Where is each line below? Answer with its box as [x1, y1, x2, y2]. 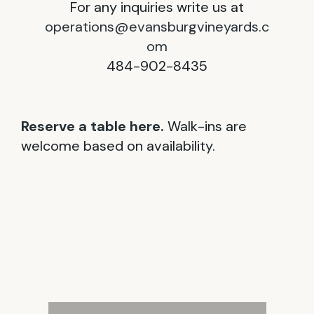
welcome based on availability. [21, 136, 215, 155]
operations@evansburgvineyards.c [45, 17, 269, 36]
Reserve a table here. [21, 116, 164, 135]
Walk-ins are [168, 116, 247, 135]
